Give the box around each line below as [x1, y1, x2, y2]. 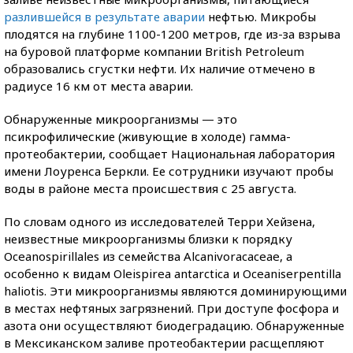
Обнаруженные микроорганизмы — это [4, 111, 237, 127]
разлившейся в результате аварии [4, 9, 205, 24]
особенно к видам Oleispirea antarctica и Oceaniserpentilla [4, 266, 341, 281]
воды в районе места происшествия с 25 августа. [4, 180, 296, 196]
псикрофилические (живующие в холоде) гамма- [4, 128, 291, 144]
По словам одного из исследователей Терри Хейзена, [4, 214, 315, 229]
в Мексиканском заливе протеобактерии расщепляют [4, 335, 325, 351]
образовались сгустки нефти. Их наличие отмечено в [4, 61, 315, 76]
